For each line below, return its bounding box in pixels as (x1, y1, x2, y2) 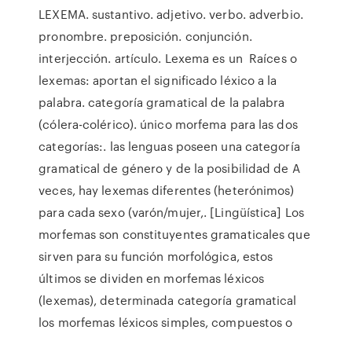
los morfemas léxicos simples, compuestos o (38, 313, 296, 331)
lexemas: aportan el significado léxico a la (38, 71, 277, 89)
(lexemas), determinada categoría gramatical (38, 291, 297, 309)
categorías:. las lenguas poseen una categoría (38, 137, 300, 155)
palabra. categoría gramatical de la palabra (38, 93, 285, 111)
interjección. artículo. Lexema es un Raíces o (38, 49, 297, 67)
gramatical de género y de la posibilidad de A (38, 159, 300, 177)
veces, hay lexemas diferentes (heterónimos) (38, 181, 295, 199)
